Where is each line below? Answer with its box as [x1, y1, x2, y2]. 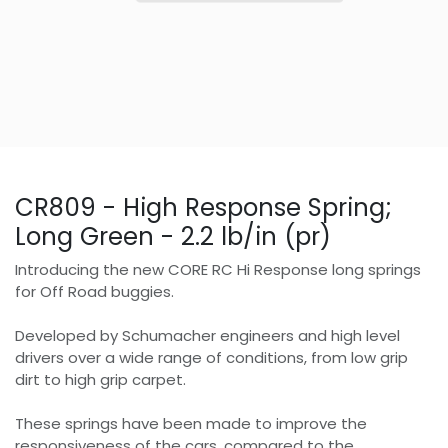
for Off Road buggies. [15, 281, 174, 303]
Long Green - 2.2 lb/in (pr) [15, 219, 331, 255]
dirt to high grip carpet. [15, 369, 186, 391]
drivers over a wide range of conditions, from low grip [15, 347, 408, 369]
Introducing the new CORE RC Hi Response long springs [15, 259, 421, 281]
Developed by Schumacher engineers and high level [15, 325, 400, 347]
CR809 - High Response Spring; [15, 190, 392, 226]
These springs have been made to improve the [15, 413, 367, 435]
